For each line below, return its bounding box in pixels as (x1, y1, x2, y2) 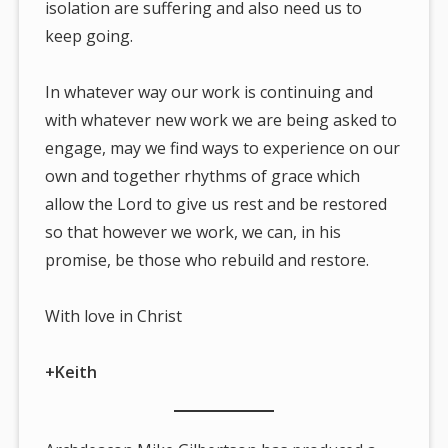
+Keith (45, 361, 98, 384)
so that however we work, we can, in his (45, 221, 342, 244)
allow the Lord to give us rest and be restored (45, 193, 388, 216)
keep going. (45, 25, 134, 48)
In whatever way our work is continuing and (45, 81, 374, 104)
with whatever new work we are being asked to (45, 109, 398, 132)
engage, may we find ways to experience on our (45, 137, 401, 160)
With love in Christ (45, 305, 183, 328)
